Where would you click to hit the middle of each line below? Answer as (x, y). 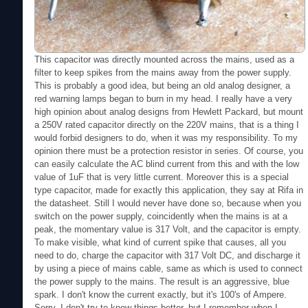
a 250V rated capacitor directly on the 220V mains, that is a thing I (167, 124)
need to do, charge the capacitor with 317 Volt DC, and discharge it (168, 255)
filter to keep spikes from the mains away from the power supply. (163, 72)
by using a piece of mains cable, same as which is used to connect (169, 268)
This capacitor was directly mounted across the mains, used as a (165, 59)
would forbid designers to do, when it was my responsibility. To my (166, 137)
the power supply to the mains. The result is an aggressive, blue (162, 281)
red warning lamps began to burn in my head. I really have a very (164, 98)
